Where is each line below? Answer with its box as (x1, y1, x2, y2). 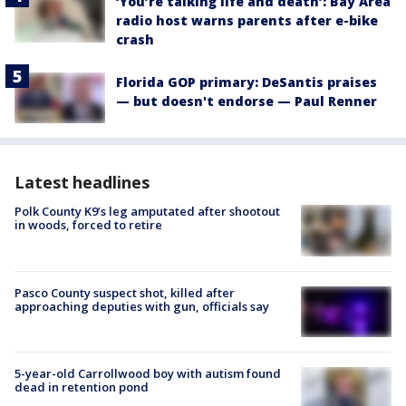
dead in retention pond (14, 378, 149, 395)
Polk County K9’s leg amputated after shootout (14, 203, 280, 220)
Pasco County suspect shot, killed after (14, 284, 235, 301)
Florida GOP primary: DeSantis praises (116, 73, 377, 92)
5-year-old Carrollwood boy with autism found (14, 364, 281, 382)
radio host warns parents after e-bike (116, 12, 378, 30)
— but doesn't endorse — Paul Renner (116, 92, 377, 111)
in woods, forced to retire (14, 217, 162, 234)
